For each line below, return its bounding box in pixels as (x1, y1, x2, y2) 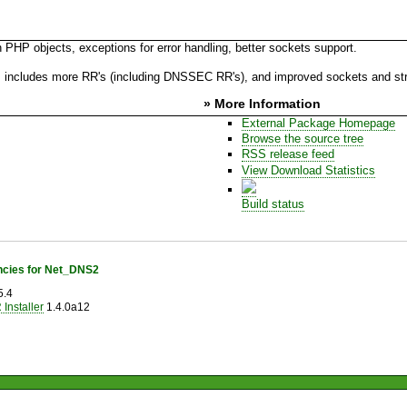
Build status (241, 197, 304, 212)
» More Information (203, 95, 321, 111)
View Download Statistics (241, 163, 375, 177)
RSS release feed (241, 147, 334, 162)
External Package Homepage (241, 115, 395, 130)
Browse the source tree (241, 132, 363, 146)
